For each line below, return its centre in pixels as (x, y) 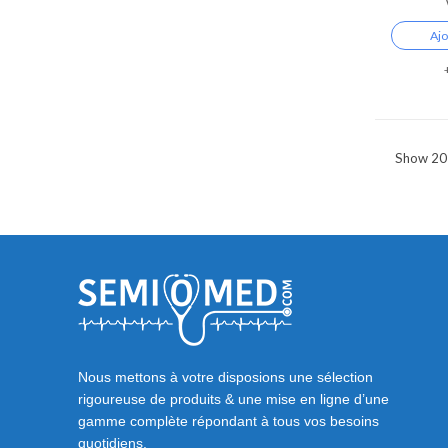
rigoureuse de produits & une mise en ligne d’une (233, 399)
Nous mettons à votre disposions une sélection (225, 377)
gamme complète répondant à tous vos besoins (228, 421)
